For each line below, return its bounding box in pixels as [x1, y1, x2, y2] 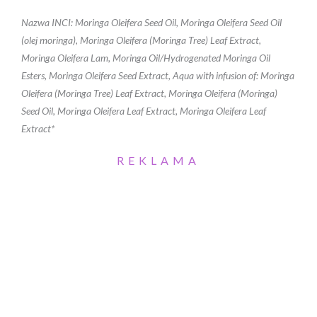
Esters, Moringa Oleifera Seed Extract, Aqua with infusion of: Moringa [21, 69, 294, 81]
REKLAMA [117, 153, 200, 167]
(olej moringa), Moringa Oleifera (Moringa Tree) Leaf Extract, [21, 33, 261, 46]
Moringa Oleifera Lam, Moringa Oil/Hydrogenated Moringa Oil [21, 51, 270, 64]
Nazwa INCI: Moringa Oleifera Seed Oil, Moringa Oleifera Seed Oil [21, 16, 282, 28]
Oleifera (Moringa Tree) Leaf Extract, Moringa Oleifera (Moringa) [21, 86, 277, 99]
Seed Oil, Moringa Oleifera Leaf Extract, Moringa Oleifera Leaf [21, 104, 266, 117]
